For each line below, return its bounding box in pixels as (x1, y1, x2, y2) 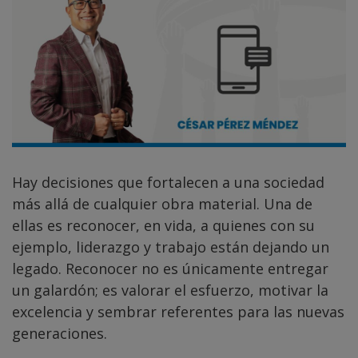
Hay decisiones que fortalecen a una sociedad (12, 172, 324, 192)
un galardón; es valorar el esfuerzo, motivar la (12, 280, 328, 300)
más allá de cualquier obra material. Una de (12, 193, 312, 213)
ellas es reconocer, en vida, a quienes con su (12, 215, 315, 235)
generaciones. (12, 323, 107, 343)
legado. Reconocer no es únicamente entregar (12, 258, 328, 278)
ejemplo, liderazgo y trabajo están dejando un (12, 237, 329, 257)
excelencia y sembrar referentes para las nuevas (12, 301, 344, 321)
